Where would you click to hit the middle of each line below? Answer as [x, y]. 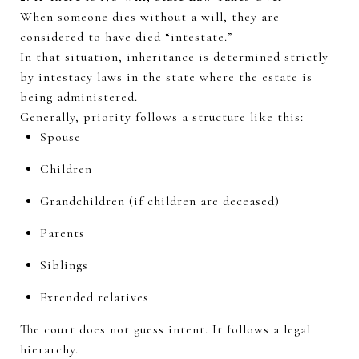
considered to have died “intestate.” [127, 36]
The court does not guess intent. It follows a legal [165, 329]
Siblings [66, 265]
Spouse [62, 137]
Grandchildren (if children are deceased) [161, 201]
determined [247, 56]
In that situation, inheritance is [117, 56]
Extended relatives [96, 297]
